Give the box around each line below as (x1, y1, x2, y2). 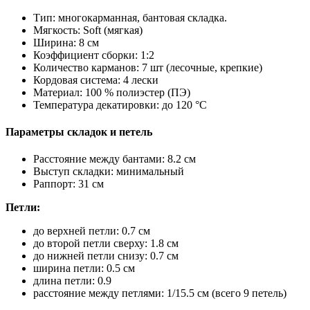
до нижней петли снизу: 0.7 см (33, 250, 179, 262)
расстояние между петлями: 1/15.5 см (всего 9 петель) (33, 287, 286, 300)
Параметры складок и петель (6, 126, 152, 138)
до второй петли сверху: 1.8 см (33, 237, 179, 250)
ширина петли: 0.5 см (33, 262, 135, 275)
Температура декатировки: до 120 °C (33, 98, 207, 111)
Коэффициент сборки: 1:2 (33, 48, 154, 61)
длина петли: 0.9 (33, 275, 111, 287)
